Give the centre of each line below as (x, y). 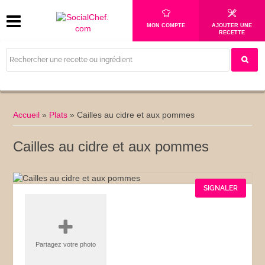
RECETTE (232, 33)
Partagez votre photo (66, 245)
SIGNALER (220, 188)
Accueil (27, 115)
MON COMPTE (166, 25)
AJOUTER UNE (232, 25)
